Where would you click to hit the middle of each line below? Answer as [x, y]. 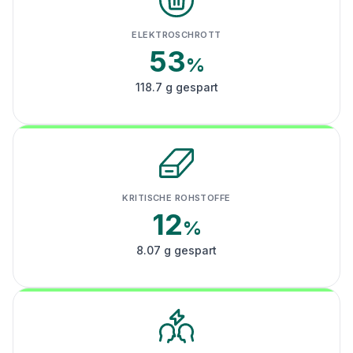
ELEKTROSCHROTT [176, 35]
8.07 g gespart [176, 250]
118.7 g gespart [176, 87]
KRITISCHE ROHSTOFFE [176, 198]
